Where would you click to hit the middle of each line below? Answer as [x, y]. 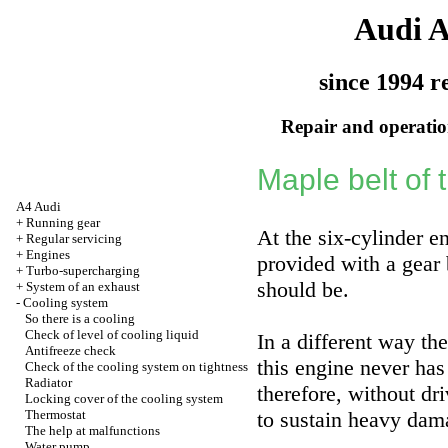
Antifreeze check [70, 350]
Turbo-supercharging [83, 270]
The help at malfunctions [92, 430]
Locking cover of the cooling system [124, 398]
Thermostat [55, 414]
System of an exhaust [83, 286]
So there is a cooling [80, 318]
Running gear [63, 222]
